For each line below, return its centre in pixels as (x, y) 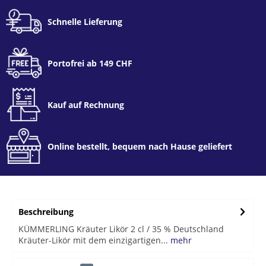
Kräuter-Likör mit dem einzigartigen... (93, 240)
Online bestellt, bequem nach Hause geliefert (140, 146)
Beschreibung (46, 212)
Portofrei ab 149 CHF (90, 63)
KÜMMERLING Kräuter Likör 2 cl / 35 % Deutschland (121, 229)
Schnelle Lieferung (85, 21)
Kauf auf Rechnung (86, 104)
